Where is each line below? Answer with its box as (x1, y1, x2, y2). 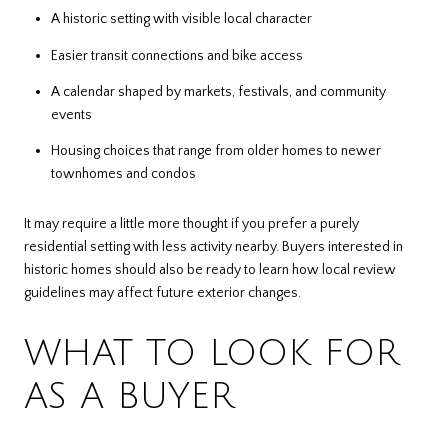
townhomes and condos (50, 166, 196, 183)
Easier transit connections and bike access (50, 47, 303, 64)
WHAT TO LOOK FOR (24, 333, 399, 373)
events (50, 107, 92, 123)
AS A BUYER (24, 376, 234, 416)
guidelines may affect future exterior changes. (24, 284, 301, 301)
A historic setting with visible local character (50, 11, 312, 28)
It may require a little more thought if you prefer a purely (24, 215, 359, 232)
